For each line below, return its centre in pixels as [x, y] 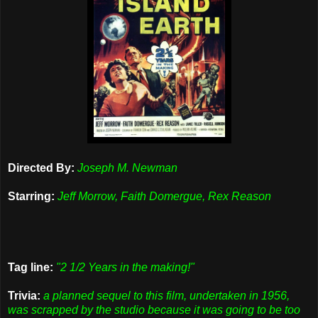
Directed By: [41, 168]
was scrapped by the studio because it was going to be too [154, 309]
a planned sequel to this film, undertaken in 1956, [166, 295]
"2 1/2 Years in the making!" [125, 267]
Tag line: [31, 267]
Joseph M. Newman [127, 168]
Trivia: [24, 295]
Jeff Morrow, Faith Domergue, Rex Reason [164, 196]
